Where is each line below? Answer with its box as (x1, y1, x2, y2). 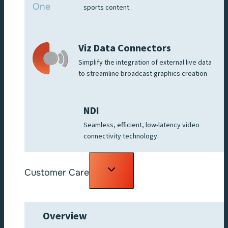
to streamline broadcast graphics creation (78, 68, 207, 79)
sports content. (83, 2, 131, 13)
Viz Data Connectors (78, 41, 171, 55)
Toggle (105, 162, 129, 172)
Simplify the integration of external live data (78, 57, 212, 68)
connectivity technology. (83, 131, 159, 141)
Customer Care (24, 166, 89, 178)
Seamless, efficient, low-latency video (83, 120, 199, 130)
